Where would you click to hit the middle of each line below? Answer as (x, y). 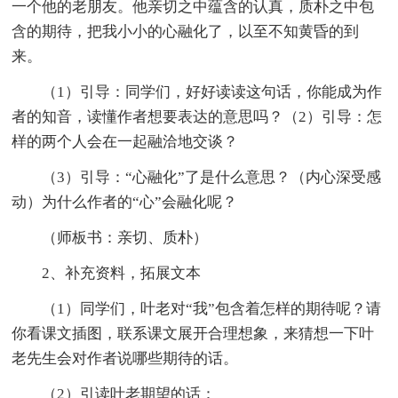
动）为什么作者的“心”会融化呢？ (125, 202)
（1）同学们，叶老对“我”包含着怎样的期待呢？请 (197, 308)
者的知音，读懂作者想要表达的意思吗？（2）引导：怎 (197, 116)
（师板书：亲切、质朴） (110, 237)
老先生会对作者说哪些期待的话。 (125, 358)
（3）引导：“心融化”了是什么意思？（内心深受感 (197, 177)
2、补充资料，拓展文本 (107, 273)
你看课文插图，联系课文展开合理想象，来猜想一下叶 (193, 333)
